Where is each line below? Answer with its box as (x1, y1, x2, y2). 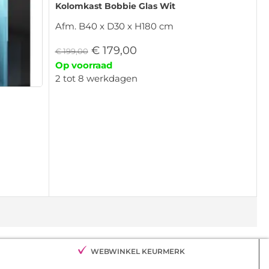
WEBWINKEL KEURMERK (90, 247, 185, 256)
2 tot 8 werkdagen (55, 72, 138, 84)
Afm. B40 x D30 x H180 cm (55, 20, 174, 32)
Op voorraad (55, 59, 112, 71)
